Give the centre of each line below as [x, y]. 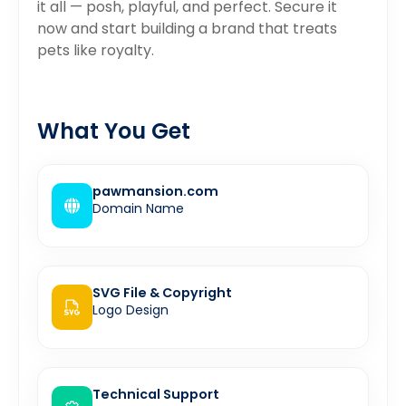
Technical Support [156, 395]
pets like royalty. [96, 51]
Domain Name [138, 209]
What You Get [114, 131]
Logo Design [130, 310]
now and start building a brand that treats [187, 29]
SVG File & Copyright [162, 293]
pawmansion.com [155, 192]
